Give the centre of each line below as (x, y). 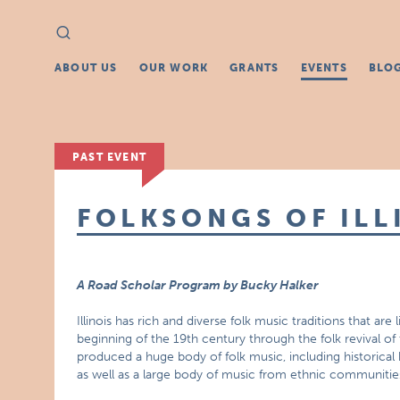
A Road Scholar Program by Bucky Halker (198, 285)
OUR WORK (174, 68)
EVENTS (324, 68)
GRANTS (254, 68)
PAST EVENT (110, 157)
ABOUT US (86, 68)
